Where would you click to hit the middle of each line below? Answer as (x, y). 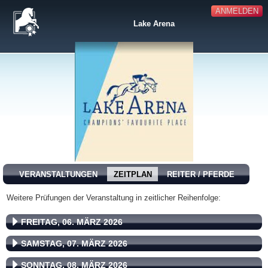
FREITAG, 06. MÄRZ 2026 (72, 222)
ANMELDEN (237, 11)
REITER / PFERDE (201, 174)
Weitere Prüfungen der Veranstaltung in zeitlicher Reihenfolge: (114, 198)
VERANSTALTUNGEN (58, 174)
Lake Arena (154, 24)
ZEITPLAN (133, 174)
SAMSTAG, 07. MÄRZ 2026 (74, 243)
